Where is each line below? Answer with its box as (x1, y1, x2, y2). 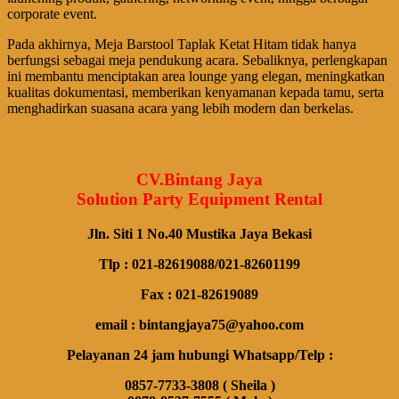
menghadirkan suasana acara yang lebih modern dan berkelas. (7, 100, 354, 116)
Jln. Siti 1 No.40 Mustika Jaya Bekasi (87, 225, 312, 241)
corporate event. (7, 5, 97, 21)
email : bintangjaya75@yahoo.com (95, 316, 304, 332)
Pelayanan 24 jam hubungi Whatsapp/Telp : (66, 346, 333, 362)
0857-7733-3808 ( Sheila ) (124, 377, 275, 393)
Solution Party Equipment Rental (77, 190, 322, 209)
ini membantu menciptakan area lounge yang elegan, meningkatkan (7, 68, 385, 84)
